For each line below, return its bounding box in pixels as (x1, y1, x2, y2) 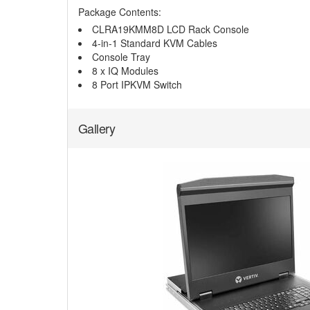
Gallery (78, 119, 116, 137)
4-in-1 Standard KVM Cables (92, 36, 217, 50)
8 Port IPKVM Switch (92, 77, 182, 91)
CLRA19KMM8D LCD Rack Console (92, 22, 249, 36)
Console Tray (92, 50, 150, 64)
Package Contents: (78, 5, 161, 19)
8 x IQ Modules (92, 64, 158, 77)
